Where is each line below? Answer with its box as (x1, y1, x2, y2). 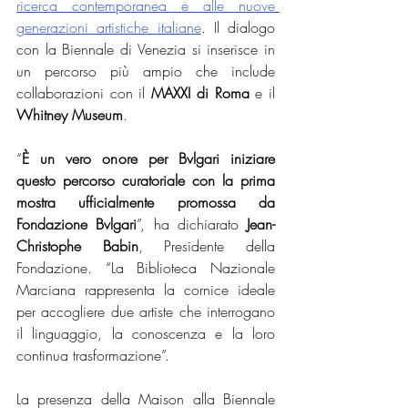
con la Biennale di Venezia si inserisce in (16, 39, 275, 60)
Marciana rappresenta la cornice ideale (16, 280, 275, 301)
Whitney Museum (16, 105, 123, 126)
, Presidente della (138, 236, 276, 257)
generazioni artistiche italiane (16, 17, 201, 38)
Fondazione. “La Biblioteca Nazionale (16, 258, 275, 279)
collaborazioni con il (16, 83, 152, 104)
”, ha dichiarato (137, 214, 247, 235)
